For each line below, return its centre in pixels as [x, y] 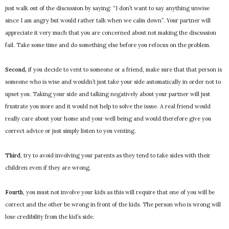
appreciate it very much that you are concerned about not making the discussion [111, 33]
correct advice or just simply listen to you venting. [71, 131]
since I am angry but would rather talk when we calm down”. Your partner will [108, 21]
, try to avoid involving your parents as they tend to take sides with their [116, 156]
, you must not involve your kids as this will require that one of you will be [119, 192]
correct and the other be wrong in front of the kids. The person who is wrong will [113, 205]
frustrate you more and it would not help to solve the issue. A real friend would [108, 107]
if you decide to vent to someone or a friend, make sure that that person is [124, 70]
